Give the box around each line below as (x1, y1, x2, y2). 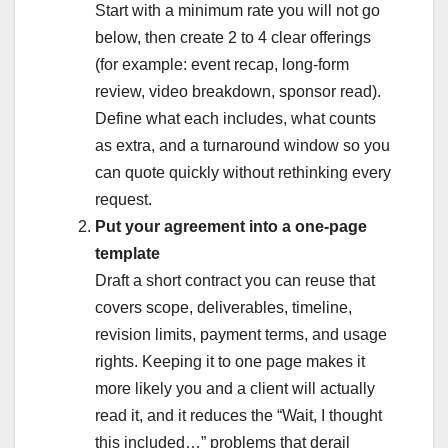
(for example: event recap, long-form (95, 55, 349, 73)
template (95, 244, 160, 262)
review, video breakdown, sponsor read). (95, 82, 381, 100)
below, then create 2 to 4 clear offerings (95, 28, 371, 46)
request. (95, 190, 152, 208)
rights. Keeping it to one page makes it (95, 352, 365, 370)
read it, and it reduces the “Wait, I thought (95, 406, 382, 424)
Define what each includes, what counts (95, 109, 376, 127)
